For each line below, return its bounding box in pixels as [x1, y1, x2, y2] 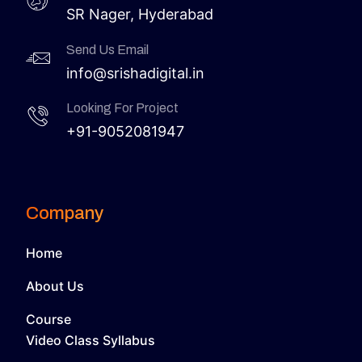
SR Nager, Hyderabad [66, 5, 213, 23]
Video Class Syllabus [26, 331, 155, 348]
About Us [26, 277, 84, 294]
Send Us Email [66, 42, 149, 57]
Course [26, 310, 71, 327]
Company [26, 203, 103, 223]
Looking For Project [66, 100, 179, 115]
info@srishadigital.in [66, 64, 204, 82]
